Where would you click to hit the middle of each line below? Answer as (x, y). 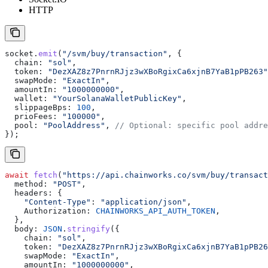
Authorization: (48, 211)
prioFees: (31, 117)
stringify (89, 229)
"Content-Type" (48, 202)
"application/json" (141, 202)
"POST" (65, 184)
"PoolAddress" (72, 126)
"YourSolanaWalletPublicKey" (115, 99)
